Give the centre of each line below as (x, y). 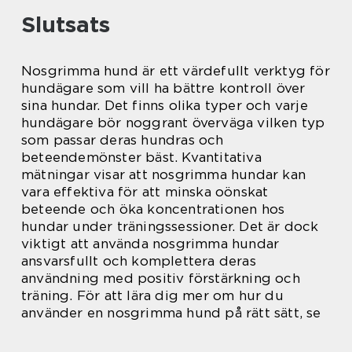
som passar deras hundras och (123, 139)
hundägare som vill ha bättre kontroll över (163, 88)
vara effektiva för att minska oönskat (145, 191)
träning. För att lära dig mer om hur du (152, 295)
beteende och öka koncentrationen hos (153, 209)
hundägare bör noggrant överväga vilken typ (173, 122)
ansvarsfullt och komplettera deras (139, 260)
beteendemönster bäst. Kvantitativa (141, 157)
